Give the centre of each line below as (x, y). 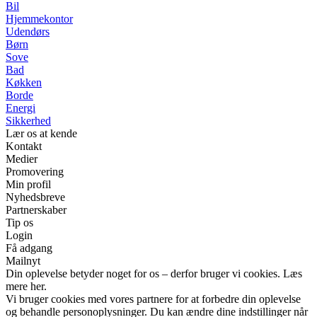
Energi (21, 108)
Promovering (35, 171)
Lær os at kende (41, 133)
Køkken (24, 82)
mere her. (26, 286)
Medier (22, 158)
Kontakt (24, 146)
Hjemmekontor (39, 18)
